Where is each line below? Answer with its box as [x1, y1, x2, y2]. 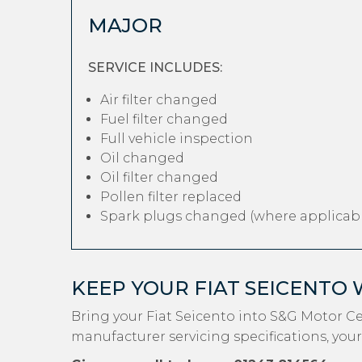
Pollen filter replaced [100, 189, 242, 204]
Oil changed [100, 150, 184, 166]
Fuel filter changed [100, 112, 228, 127]
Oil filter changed [100, 170, 218, 185]
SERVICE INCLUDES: [88, 60, 222, 75]
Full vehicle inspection [100, 131, 253, 146]
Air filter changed [100, 92, 217, 107]
